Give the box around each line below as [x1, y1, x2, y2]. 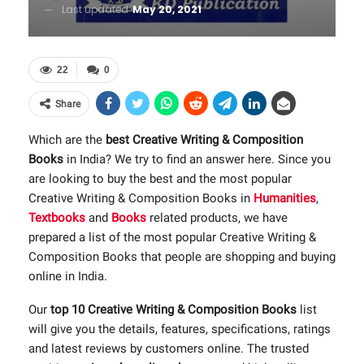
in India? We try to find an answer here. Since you [63, 152, 331, 167]
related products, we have [146, 210, 288, 225]
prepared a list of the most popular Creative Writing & [28, 230, 316, 245]
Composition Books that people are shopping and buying [28, 249, 336, 264]
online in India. [28, 269, 107, 284]
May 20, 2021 [132, 2, 201, 16]
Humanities [253, 191, 316, 206]
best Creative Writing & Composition [106, 132, 303, 147]
